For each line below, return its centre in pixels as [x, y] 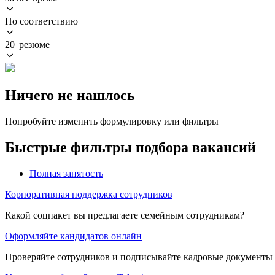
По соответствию [41, 21]
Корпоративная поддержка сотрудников [89, 194]
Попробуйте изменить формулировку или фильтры [112, 121]
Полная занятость [66, 173]
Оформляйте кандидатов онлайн [73, 236]
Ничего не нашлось [70, 95]
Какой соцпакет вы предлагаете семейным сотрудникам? [125, 215]
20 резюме [27, 44]
